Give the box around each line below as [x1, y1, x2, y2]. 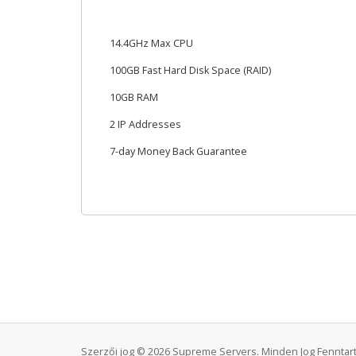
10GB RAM [110, 91, 158, 104]
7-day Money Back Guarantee [110, 145, 247, 158]
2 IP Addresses [110, 118, 181, 131]
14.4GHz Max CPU [110, 37, 193, 50]
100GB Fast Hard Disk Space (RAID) [110, 64, 271, 77]
